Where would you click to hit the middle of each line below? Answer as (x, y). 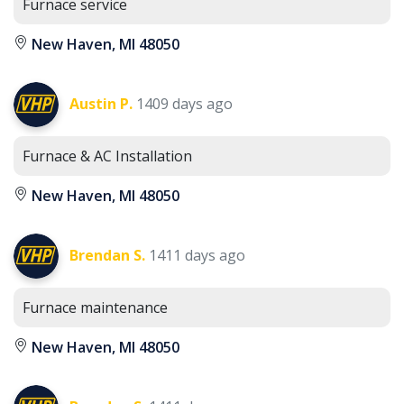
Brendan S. (107, 256)
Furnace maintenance (95, 308)
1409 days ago (184, 104)
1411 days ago (197, 256)
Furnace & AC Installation (107, 156)
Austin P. (101, 104)
